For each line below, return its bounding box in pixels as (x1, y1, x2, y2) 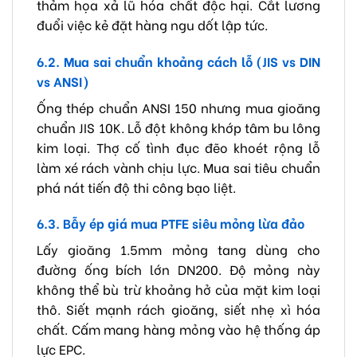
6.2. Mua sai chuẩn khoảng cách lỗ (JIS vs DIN (37, 51, 320, 70)
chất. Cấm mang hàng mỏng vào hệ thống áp (37, 320, 320, 339)
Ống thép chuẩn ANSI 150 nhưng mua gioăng (37, 97, 320, 116)
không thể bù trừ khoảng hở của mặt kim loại (37, 280, 320, 299)
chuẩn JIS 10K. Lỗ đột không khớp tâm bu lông (37, 117, 320, 136)
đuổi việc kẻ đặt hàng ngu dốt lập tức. (37, 14, 268, 33)
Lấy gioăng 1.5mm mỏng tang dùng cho (37, 240, 320, 259)
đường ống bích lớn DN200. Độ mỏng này (37, 260, 320, 279)
